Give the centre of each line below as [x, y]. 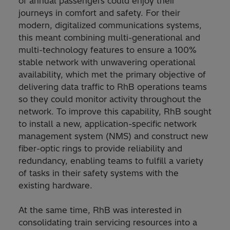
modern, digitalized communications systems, [110, 25]
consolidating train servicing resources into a [108, 223]
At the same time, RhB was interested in [100, 210]
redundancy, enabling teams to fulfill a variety [111, 161]
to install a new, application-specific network [108, 124]
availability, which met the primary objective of [112, 75]
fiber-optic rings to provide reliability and [100, 149]
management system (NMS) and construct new [113, 136]
